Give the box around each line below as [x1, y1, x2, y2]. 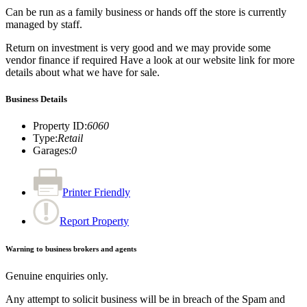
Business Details [5, 94, 67, 105]
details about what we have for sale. [5, 66, 160, 78]
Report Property [60, 215, 129, 228]
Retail [58, 132, 83, 145]
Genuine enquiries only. [5, 270, 108, 282]
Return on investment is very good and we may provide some [5, 41, 271, 53]
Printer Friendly [62, 186, 130, 199]
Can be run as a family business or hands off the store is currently [5, 5, 286, 18]
